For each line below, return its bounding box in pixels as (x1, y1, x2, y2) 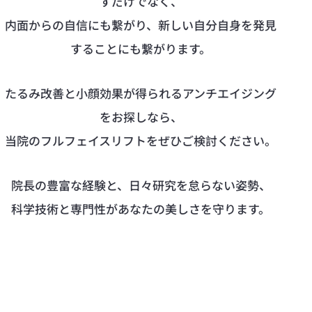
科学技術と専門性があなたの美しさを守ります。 (11, 199, 270, 217)
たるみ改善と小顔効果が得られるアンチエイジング (5, 84, 276, 102)
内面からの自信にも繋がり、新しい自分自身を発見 (5, 15, 276, 33)
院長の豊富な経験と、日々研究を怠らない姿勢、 (10, 175, 271, 194)
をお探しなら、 (99, 107, 182, 125)
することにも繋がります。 (70, 39, 211, 57)
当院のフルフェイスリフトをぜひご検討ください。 (5, 131, 276, 149)
